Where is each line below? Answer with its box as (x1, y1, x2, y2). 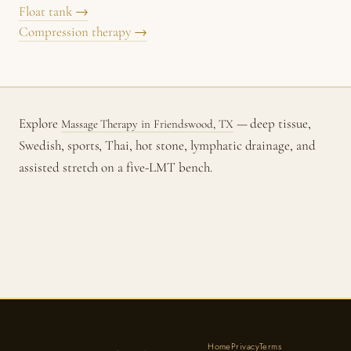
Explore (19, 115, 61, 132)
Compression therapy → (19, 24, 147, 40)
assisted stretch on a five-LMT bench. (19, 159, 212, 175)
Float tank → (19, 3, 89, 20)
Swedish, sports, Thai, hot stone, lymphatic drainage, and (19, 137, 317, 154)
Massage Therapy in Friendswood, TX (60, 117, 233, 131)
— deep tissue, (233, 115, 312, 132)
